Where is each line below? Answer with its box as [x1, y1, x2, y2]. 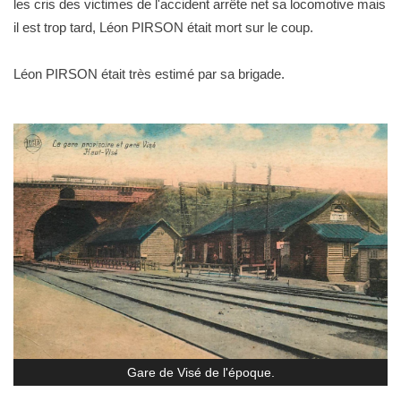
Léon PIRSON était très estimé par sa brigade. [13, 66, 285, 81]
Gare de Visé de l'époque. [126, 365, 275, 380]
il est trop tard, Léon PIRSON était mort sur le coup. [13, 20, 313, 35]
